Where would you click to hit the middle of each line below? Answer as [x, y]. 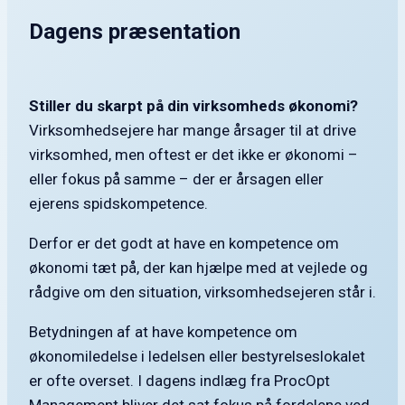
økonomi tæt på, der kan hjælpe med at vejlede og [198, 268]
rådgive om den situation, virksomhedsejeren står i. [202, 292]
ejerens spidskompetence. [118, 204]
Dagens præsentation [135, 32]
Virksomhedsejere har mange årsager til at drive [193, 131]
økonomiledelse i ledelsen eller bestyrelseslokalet [197, 357]
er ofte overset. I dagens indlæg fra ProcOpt [179, 381]
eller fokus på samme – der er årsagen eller [176, 179]
